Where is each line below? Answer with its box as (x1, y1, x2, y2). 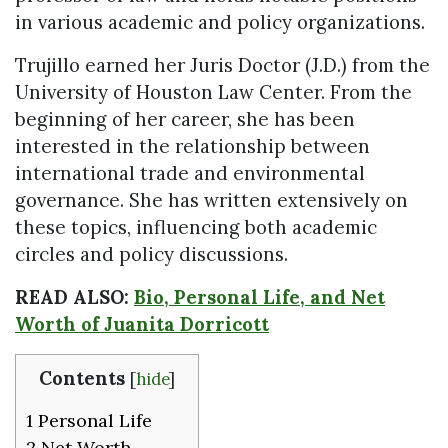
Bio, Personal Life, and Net (134, 285, 385, 310)
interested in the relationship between (15, 134, 370, 159)
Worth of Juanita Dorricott (15, 312, 269, 337)
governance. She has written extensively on (15, 188, 408, 213)
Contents (39, 366, 125, 391)
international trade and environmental (15, 161, 365, 186)
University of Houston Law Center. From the (15, 80, 412, 105)
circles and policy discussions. (15, 242, 288, 267)
